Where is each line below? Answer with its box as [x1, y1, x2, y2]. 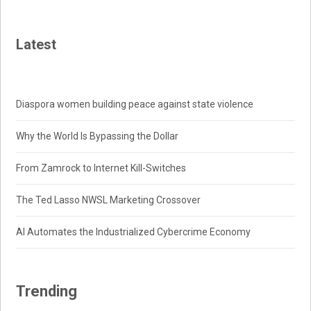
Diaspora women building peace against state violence [16, 99, 254, 110]
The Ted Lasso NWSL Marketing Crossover [16, 194, 201, 206]
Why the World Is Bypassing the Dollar [16, 131, 179, 142]
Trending [16, 283, 78, 301]
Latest [16, 36, 57, 53]
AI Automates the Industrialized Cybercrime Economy [16, 226, 251, 238]
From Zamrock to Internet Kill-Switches [16, 162, 187, 174]
